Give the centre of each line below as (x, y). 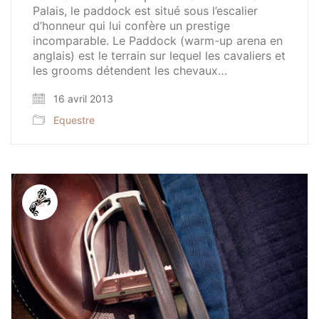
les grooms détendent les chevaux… (130, 70)
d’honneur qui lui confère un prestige (131, 25)
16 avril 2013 (82, 98)
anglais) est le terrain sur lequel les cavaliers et (159, 55)
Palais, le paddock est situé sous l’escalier (145, 10)
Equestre (74, 120)
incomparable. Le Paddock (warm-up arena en (158, 40)
